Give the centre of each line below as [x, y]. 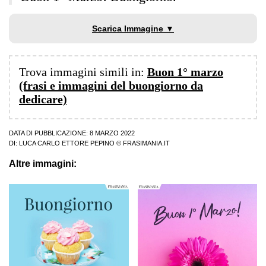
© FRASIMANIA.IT [142, 143]
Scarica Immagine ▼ [133, 29]
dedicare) [43, 99]
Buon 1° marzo [185, 72]
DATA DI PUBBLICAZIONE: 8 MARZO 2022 [72, 133]
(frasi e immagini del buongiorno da [111, 86]
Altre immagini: [43, 164]
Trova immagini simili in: [83, 72]
